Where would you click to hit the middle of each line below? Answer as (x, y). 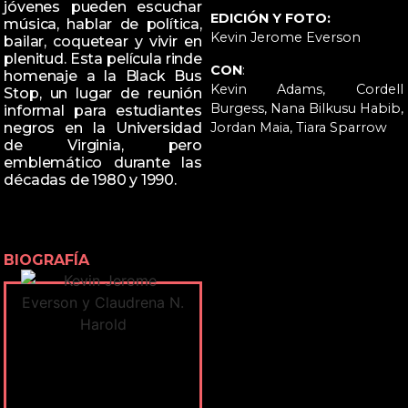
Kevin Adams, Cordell (306, 89)
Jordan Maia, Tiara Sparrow (298, 127)
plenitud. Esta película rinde (103, 59)
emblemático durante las (103, 163)
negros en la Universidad (103, 128)
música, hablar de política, (103, 25)
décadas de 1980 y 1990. (90, 180)
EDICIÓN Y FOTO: (270, 19)
